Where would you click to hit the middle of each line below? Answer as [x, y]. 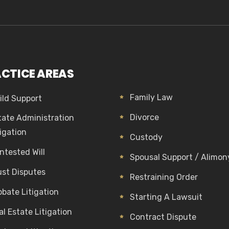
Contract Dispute [163, 217]
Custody [146, 137]
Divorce [144, 117]
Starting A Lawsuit [166, 197]
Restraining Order [164, 177]
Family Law [151, 97]
